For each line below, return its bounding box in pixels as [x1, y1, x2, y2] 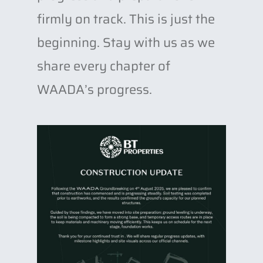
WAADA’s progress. [36, 79, 152, 100]
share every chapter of [36, 56, 170, 76]
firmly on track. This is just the [36, 9, 215, 29]
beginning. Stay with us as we [36, 32, 215, 53]
